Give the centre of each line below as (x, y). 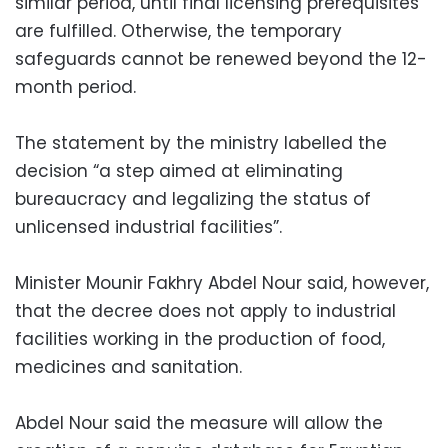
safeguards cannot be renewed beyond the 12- (221, 58)
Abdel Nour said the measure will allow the (199, 422)
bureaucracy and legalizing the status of (193, 198)
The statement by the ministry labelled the (201, 142)
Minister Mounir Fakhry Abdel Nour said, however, (222, 282)
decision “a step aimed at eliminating (179, 170)
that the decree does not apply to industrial (205, 310)
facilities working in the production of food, (200, 338)
